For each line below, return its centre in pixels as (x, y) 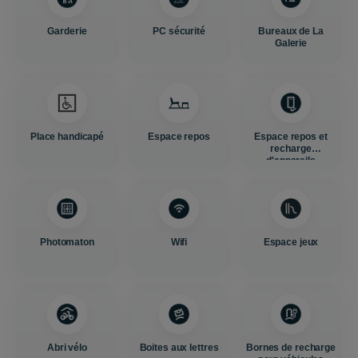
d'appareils (291, 161)
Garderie (67, 31)
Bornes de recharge (291, 348)
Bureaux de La (291, 31)
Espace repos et (291, 137)
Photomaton (67, 242)
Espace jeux (291, 242)
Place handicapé (67, 137)
